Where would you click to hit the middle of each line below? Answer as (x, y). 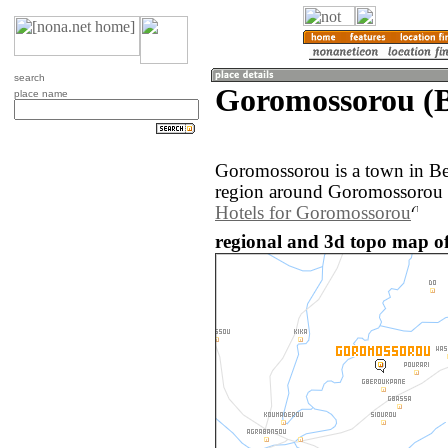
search (29, 77)
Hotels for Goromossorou (313, 213)
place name (41, 93)
